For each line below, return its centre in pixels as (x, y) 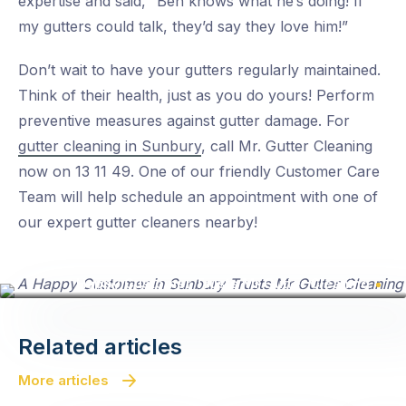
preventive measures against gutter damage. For (184, 121)
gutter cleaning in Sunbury (110, 146)
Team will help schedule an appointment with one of (198, 197)
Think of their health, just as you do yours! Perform (196, 96)
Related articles (100, 347)
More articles (63, 381)
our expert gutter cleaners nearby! (138, 222)
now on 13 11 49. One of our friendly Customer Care (199, 172)
